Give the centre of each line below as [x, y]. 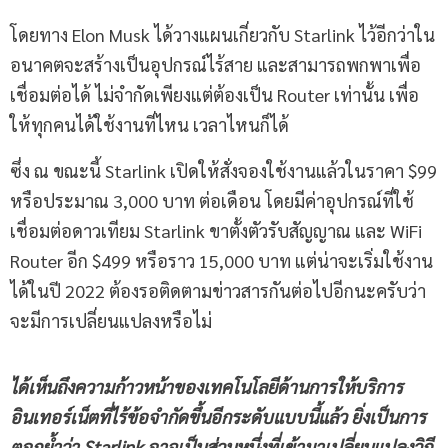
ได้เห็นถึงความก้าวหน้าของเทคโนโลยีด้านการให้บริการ [206, 387]
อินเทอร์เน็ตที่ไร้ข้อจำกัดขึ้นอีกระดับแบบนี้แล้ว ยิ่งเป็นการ [218, 417]
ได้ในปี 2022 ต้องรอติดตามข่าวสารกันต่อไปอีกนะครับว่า [218, 291]
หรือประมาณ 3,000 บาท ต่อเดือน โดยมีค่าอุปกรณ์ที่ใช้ [212, 201]
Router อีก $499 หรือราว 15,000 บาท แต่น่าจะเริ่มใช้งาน [221, 261]
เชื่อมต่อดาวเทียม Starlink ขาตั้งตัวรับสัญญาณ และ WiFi [216, 231]
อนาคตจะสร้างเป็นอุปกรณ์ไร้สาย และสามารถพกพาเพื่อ [215, 65]
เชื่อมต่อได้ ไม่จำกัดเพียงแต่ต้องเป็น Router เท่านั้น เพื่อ [214, 95]
